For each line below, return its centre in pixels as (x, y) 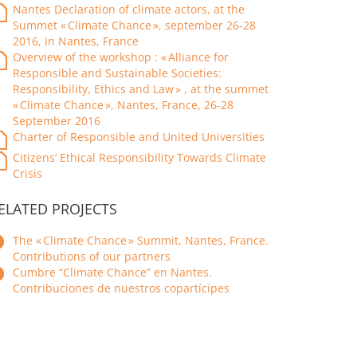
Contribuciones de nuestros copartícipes (121, 288)
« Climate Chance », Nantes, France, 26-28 (123, 105)
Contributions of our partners (92, 256)
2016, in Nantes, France (76, 41)
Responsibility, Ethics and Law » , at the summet (141, 89)
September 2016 (57, 121)
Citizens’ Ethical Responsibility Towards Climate (139, 157)
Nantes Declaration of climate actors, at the (129, 9)
